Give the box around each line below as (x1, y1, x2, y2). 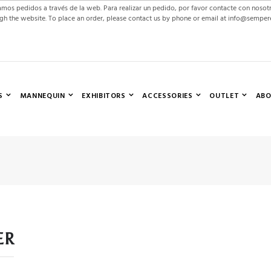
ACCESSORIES (142, 90, 193, 102)
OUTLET (209, 90, 240, 102)
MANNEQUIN (19, 90, 65, 102)
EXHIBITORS (82, 90, 126, 102)
